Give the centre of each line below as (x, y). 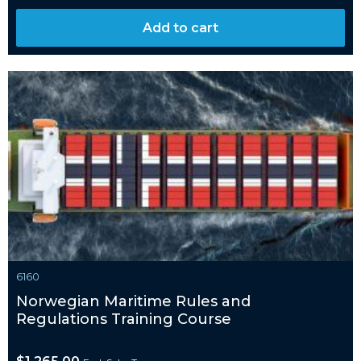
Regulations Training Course (124, 319)
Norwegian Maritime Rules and (133, 301)
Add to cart (180, 28)
